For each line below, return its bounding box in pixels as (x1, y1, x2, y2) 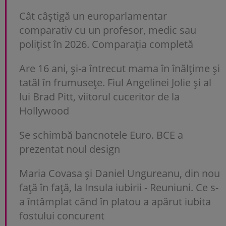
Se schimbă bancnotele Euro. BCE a (19, 128, 183, 142)
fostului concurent (19, 208, 104, 222)
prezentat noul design (19, 142, 120, 156)
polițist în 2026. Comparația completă (19, 37, 193, 51)
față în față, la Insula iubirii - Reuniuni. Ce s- (19, 180, 218, 194)
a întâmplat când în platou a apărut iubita (19, 194, 211, 208)
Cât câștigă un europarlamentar (19, 9, 167, 23)
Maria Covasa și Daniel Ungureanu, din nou (19, 166, 220, 180)
